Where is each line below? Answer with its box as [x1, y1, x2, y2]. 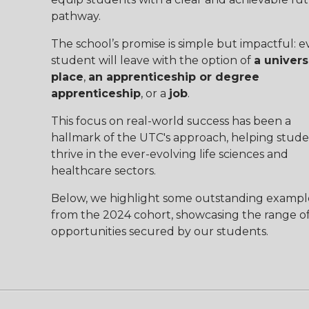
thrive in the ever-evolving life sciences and [50, 147, 288, 161]
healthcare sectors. [50, 163, 156, 177]
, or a [140, 86, 169, 100]
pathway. [50, 9, 101, 23]
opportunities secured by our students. [50, 224, 268, 238]
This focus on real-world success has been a [50, 114, 291, 128]
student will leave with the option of [50, 53, 254, 67]
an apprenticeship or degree [88, 70, 259, 83]
